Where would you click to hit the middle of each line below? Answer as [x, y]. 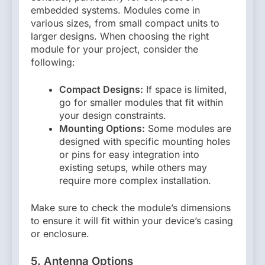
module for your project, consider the [114, 49]
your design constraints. [113, 115]
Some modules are [188, 128]
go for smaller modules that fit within [141, 102]
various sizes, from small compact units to [125, 23]
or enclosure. [60, 233]
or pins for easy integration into [129, 154]
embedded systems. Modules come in [115, 10]
